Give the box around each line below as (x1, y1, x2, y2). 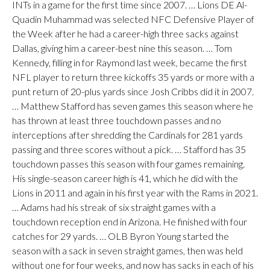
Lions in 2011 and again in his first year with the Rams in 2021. (12, 187, 258, 198)
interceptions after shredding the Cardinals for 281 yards (12, 129, 243, 140)
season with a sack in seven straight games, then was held (12, 245, 243, 256)
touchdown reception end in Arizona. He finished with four (12, 216, 247, 227)
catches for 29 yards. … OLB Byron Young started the (12, 230, 229, 242)
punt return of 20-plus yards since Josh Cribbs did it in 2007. (12, 86, 254, 97)
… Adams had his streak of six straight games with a (12, 201, 216, 213)
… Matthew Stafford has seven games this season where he (12, 100, 253, 111)
